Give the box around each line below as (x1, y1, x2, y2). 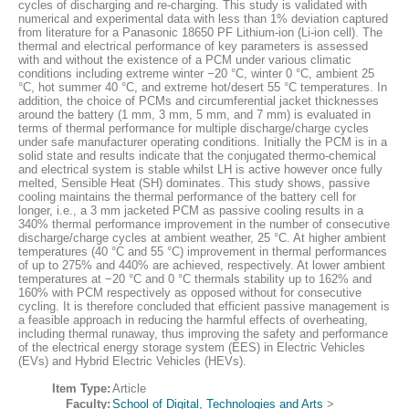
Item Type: (52, 382, 110, 396)
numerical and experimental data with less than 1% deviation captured (18, 12, 388, 26)
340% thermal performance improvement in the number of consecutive (18, 217, 390, 232)
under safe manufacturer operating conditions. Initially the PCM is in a (18, 135, 387, 150)
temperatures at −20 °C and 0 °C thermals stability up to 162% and (18, 272, 372, 287)
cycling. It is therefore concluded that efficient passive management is (18, 299, 390, 314)
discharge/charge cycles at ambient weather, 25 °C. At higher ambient (18, 231, 386, 246)
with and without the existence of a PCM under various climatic (18, 53, 351, 68)
